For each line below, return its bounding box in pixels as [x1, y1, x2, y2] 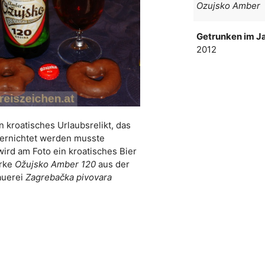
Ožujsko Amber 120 [14, 159, 96, 170]
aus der [95, 159, 130, 170]
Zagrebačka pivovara [25, 172, 112, 183]
